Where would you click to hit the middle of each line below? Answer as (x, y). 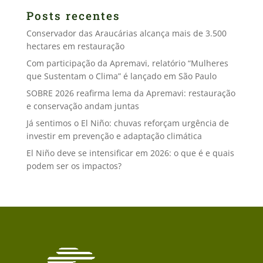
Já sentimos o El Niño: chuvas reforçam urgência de (127, 123)
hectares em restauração (75, 46)
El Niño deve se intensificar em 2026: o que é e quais (130, 153)
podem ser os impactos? (74, 166)
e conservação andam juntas (82, 106)
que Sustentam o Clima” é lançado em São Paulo (121, 76)
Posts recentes (73, 16)
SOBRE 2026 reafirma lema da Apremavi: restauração (131, 93)
